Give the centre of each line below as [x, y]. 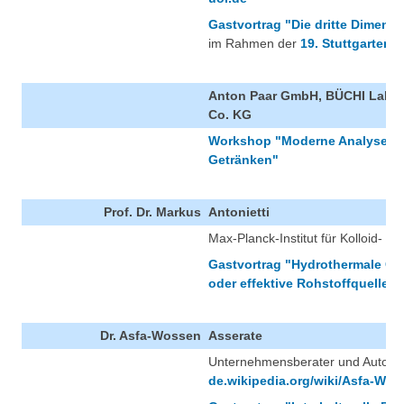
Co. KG [230, 115]
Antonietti [239, 212]
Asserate [235, 336]
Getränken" [243, 160]
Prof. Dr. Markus [152, 212]
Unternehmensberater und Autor [301, 362]
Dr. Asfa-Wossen [151, 336]
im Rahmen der [254, 44]
